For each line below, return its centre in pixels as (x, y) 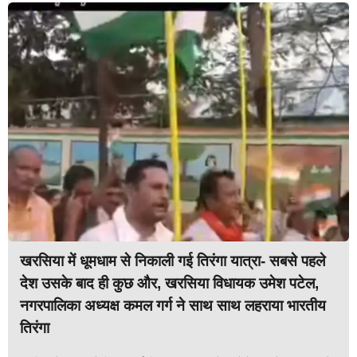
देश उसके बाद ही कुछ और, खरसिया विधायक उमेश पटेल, (169, 283)
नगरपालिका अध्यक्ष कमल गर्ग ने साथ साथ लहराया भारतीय (173, 305)
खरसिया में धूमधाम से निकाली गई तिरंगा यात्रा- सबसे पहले (173, 261)
